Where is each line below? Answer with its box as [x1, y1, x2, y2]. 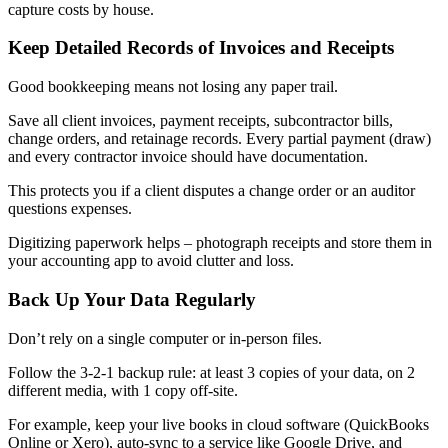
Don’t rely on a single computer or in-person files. [8, 329, 322, 347]
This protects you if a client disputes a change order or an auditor [8, 182, 415, 200]
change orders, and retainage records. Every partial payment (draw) [8, 130, 431, 148]
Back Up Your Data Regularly [8, 288, 256, 310]
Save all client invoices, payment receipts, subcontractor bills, [8, 112, 393, 130]
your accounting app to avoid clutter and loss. [8, 252, 294, 270]
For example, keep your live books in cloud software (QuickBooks [8, 415, 429, 433]
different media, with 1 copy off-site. [8, 381, 238, 399]
